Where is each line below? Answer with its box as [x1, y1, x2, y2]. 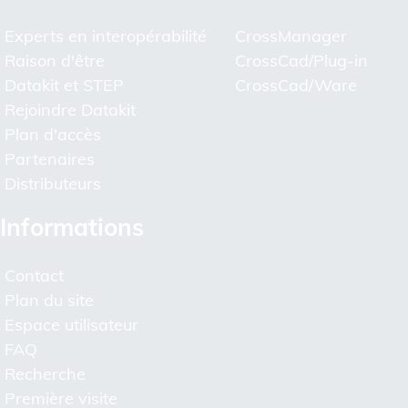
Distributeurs [5, 172, 101, 194]
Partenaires [5, 148, 95, 169]
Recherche [5, 362, 86, 384]
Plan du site [5, 289, 94, 311]
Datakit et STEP [5, 74, 124, 96]
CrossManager [234, 25, 347, 46]
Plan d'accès [5, 123, 101, 145]
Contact [5, 264, 64, 286]
